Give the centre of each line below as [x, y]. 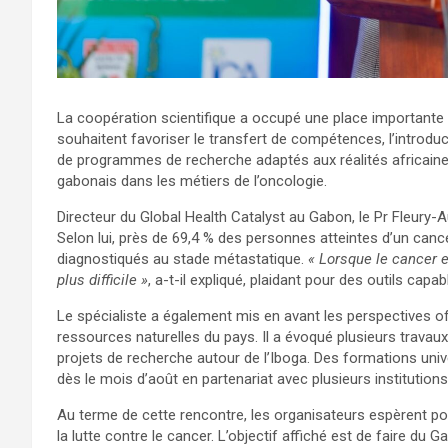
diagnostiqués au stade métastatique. [180, 259]
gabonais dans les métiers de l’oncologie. [192, 181]
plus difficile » [102, 280]
